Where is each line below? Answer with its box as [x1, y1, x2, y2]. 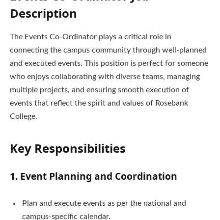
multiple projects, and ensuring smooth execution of [10, 86, 189, 94]
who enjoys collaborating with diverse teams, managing [10, 73, 200, 81]
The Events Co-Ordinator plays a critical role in [10, 33, 171, 41]
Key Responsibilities [10, 139, 126, 156]
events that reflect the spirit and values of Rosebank [10, 99, 188, 108]
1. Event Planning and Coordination [10, 169, 177, 183]
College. [10, 112, 37, 121]
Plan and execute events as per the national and [22, 199, 186, 208]
